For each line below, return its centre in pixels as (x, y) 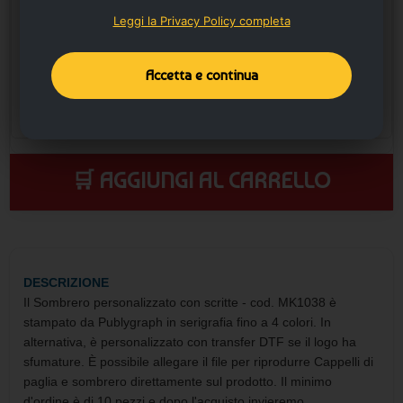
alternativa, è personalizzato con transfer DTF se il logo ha (190, 341)
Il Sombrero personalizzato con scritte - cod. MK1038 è (180, 302)
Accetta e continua (201, 75)
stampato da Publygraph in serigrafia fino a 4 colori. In (177, 322)
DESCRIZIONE (66, 282)
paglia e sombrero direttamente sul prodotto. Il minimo (178, 381)
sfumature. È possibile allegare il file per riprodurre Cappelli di (198, 361)
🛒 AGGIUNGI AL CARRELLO (201, 179)
